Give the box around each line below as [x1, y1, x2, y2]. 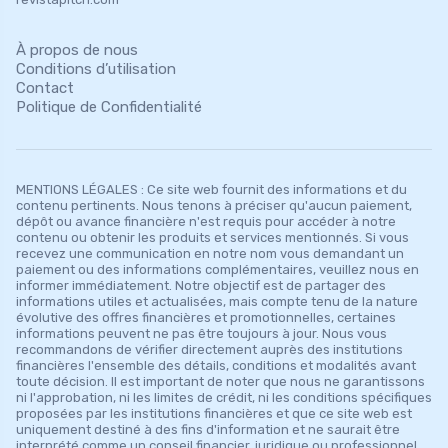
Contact [16, 78, 74, 97]
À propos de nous [16, 40, 138, 59]
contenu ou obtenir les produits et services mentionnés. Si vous [16, 229, 409, 245]
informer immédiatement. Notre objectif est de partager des [16, 277, 386, 293]
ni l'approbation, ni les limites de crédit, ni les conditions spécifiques [16, 389, 432, 405]
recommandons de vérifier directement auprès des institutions [16, 341, 403, 357]
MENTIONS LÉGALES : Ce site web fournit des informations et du [16, 181, 407, 197]
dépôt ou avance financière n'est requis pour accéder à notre [16, 213, 396, 229]
